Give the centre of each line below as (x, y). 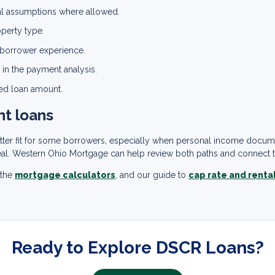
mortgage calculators (65, 175)
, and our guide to (152, 175)
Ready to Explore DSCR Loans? (137, 247)
